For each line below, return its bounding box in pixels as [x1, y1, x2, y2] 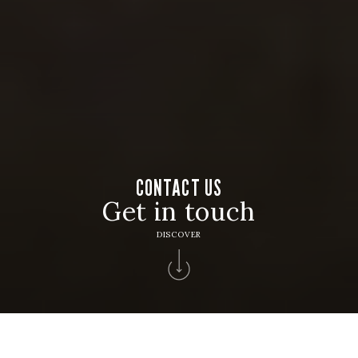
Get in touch [102, 195, 256, 228]
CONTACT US [135, 174, 223, 201]
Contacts [58, 321, 98, 333]
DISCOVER [156, 229, 202, 240]
